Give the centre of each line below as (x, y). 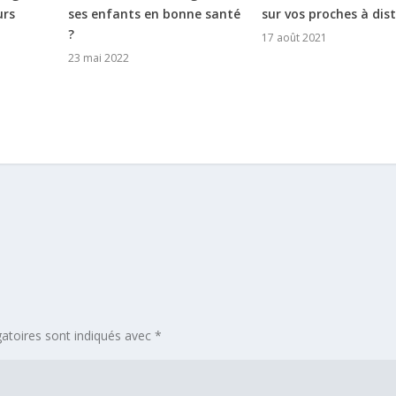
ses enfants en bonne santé (154, 13)
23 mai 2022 (98, 57)
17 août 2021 (294, 37)
